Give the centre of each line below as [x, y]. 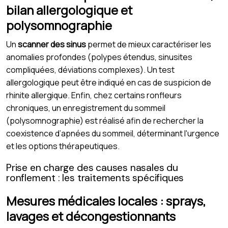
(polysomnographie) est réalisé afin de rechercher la [105, 120]
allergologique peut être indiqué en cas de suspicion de [109, 82]
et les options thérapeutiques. [63, 146]
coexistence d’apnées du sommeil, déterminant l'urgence [113, 133]
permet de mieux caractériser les [149, 44]
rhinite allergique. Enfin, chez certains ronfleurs [94, 95]
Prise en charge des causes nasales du [92, 167]
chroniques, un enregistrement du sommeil [86, 108]
